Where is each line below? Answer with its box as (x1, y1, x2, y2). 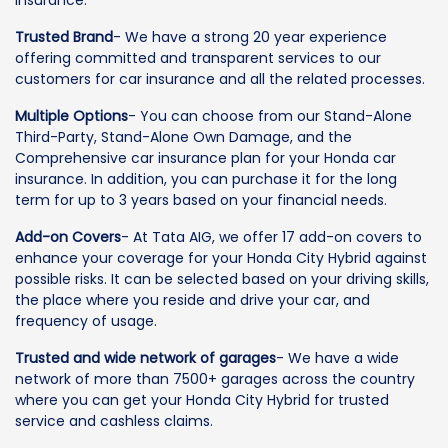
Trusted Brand (15, 27, 113, 48)
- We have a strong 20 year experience (113, 27, 387, 48)
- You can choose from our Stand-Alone (128, 106, 412, 127)
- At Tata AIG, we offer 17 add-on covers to (121, 227, 422, 248)
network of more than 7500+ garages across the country (15, 369, 415, 390)
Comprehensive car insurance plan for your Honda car (15, 148, 396, 169)
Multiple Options (15, 106, 128, 127)
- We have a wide (276, 348, 399, 369)
